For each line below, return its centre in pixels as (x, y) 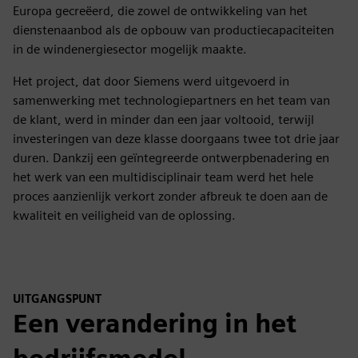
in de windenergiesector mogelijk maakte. (130, 49)
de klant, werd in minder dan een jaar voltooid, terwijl (163, 119)
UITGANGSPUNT (57, 298)
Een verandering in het (155, 324)
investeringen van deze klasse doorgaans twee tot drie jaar (176, 138)
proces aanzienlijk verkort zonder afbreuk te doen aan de (170, 196)
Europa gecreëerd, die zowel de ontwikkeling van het (160, 10)
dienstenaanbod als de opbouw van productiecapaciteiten (173, 30)
